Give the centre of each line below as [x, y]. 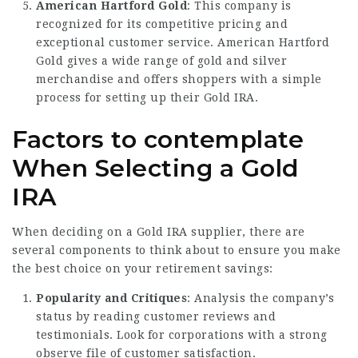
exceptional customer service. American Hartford [183, 42]
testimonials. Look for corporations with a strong [182, 334]
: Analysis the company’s [261, 298]
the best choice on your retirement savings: [143, 268]
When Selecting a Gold [155, 168]
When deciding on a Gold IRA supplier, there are [159, 231]
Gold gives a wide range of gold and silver [161, 60]
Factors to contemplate [158, 139]
